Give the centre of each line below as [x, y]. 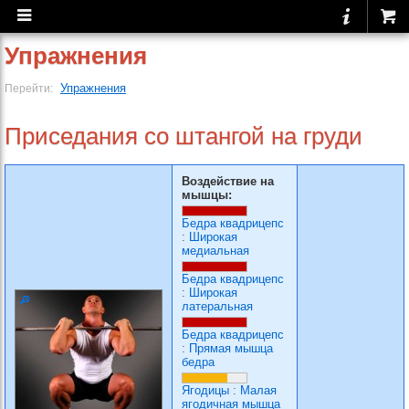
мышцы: [207, 195]
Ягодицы [205, 390]
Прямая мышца [231, 348]
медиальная [215, 251]
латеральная [217, 306]
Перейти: [30, 88]
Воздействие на [228, 181]
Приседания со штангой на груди [184, 136]
